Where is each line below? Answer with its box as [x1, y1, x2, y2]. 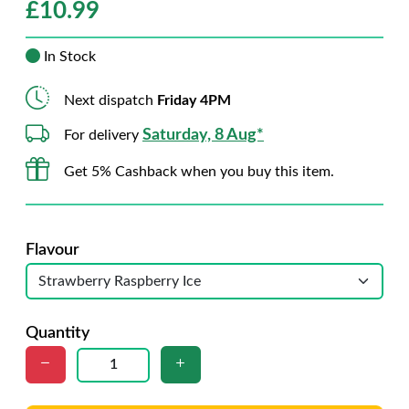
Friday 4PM [157, 92, 231, 108]
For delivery [64, 128, 142, 142]
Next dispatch [64, 92, 157, 108]
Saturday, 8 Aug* [142, 127, 264, 143]
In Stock [40, 49, 96, 64]
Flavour [26, 242, 79, 258]
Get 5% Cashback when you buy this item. [64, 163, 334, 179]
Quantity [26, 325, 89, 341]
